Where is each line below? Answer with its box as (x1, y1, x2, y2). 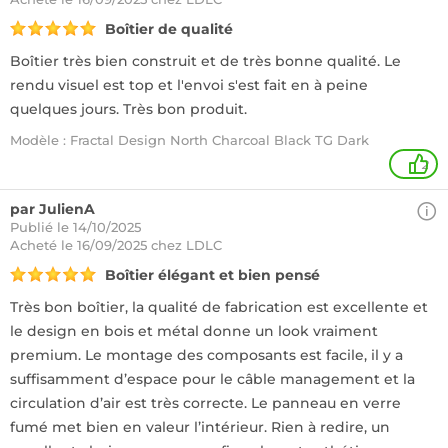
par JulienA (10, 200, 95, 218)
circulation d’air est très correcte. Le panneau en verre (10, 394, 401, 412)
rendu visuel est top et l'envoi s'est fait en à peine (10, 76, 368, 94)
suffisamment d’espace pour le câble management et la (10, 370, 415, 388)
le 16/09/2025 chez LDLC (61, 237, 222, 253)
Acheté (10, 237, 61, 253)
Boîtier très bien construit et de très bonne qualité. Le (10, 52, 401, 70)
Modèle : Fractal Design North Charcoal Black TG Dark (10, 132, 369, 148)
